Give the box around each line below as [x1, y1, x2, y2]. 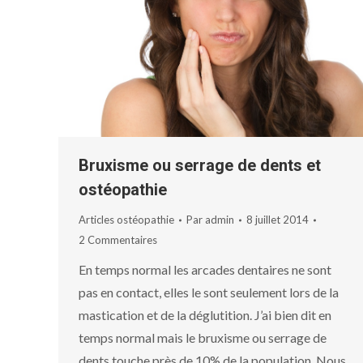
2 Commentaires [79, 233, 157, 247]
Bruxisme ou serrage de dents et [79, 156, 321, 176]
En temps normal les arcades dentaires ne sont [79, 262, 331, 278]
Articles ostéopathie [79, 213, 174, 227]
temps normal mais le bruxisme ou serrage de [79, 330, 327, 346]
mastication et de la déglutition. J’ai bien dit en [79, 307, 331, 323]
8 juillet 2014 [246, 213, 309, 227]
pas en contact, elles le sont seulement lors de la [79, 284, 339, 301]
